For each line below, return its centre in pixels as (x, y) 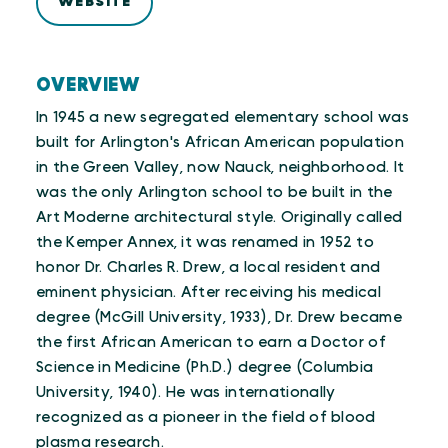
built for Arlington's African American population (220, 142)
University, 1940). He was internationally (186, 392)
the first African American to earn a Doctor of (211, 342)
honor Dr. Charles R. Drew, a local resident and (208, 267)
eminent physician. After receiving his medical (209, 292)
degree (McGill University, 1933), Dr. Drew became (219, 317)
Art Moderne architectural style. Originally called (219, 217)
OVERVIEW (88, 85)
